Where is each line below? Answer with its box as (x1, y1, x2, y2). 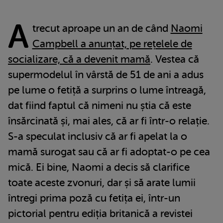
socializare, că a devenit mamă (8, 53, 150, 65)
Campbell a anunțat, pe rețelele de (32, 37, 192, 50)
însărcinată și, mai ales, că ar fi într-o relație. (8, 114, 210, 127)
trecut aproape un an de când (32, 22, 171, 34)
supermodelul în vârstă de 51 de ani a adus (8, 68, 204, 81)
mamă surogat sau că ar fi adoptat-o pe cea (8, 145, 210, 158)
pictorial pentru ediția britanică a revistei (8, 207, 193, 220)
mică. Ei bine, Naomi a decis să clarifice (8, 161, 190, 173)
